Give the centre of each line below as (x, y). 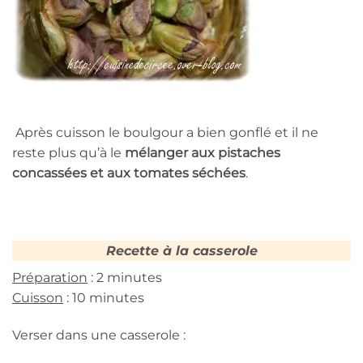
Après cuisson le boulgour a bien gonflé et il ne (165, 133)
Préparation (50, 277)
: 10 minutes (104, 297)
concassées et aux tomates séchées (129, 173)
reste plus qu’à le (68, 153)
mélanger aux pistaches (203, 153)
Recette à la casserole (181, 250)
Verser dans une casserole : (99, 335)
